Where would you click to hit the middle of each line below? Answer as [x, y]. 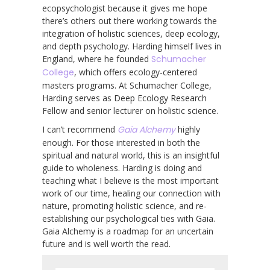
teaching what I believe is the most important [130, 180]
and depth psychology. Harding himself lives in [132, 46]
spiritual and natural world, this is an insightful [131, 155]
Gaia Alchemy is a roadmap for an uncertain [128, 231]
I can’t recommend [80, 129]
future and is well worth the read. [106, 243]
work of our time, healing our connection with [131, 193]
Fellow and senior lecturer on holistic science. [130, 110]
